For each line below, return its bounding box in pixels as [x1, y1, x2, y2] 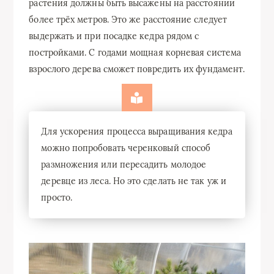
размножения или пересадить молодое [41, 158, 207, 170]
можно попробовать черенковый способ [41, 142, 211, 154]
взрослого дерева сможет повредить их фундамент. [29, 63, 245, 75]
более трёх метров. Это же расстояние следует [29, 13, 227, 25]
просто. [41, 191, 72, 203]
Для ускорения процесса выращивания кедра [41, 125, 232, 137]
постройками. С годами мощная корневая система [29, 46, 242, 58]
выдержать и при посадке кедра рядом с [29, 30, 199, 42]
